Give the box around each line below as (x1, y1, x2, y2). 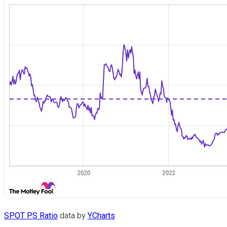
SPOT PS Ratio (4, 211, 58, 221)
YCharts (88, 211, 115, 221)
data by (58, 211, 88, 221)
